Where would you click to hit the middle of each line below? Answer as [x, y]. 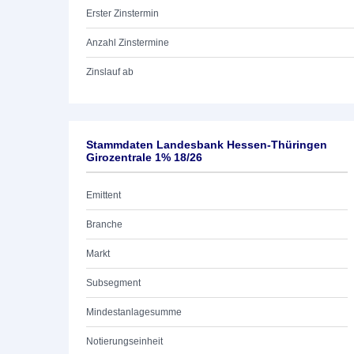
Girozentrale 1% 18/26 [144, 157]
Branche [104, 224]
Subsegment [113, 283]
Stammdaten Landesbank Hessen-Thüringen [207, 145]
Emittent [104, 195]
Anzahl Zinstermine [128, 43]
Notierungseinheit [124, 341]
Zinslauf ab [110, 72]
